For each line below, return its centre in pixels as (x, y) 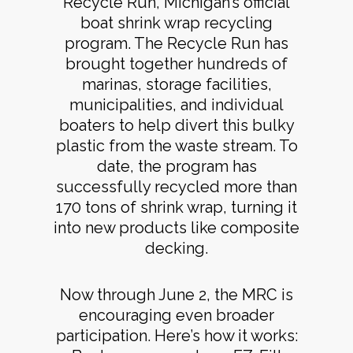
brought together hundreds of (176, 63)
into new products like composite (176, 227)
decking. (176, 248)
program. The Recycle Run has (176, 43)
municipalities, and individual (176, 104)
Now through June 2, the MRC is (176, 295)
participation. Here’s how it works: (176, 336)
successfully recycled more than (176, 186)
